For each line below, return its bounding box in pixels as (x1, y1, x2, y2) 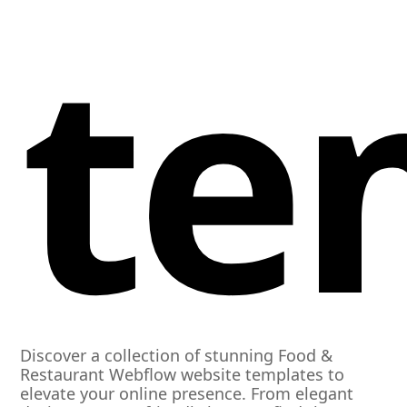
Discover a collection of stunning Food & (20, 344, 333, 366)
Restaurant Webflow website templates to (20, 363, 345, 385)
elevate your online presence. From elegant (20, 382, 354, 404)
